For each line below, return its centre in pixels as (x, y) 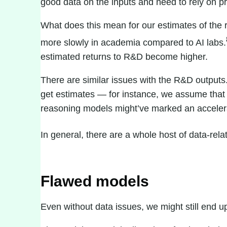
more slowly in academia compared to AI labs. (133, 43)
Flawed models (95, 181)
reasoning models (77, 108)
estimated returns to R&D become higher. (124, 57)
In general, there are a (87, 135)
